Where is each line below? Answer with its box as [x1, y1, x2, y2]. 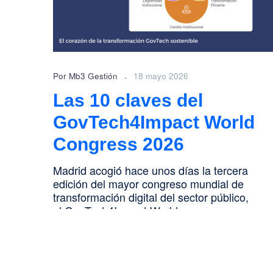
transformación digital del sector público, [53, 188, 249, 205]
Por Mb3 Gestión [53, 69, 118, 82]
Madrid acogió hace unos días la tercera [53, 161, 248, 178]
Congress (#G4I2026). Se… [53, 215, 189, 232]
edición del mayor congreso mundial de [53, 175, 244, 191]
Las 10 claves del [53, 90, 203, 110]
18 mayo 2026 [133, 69, 188, 82]
